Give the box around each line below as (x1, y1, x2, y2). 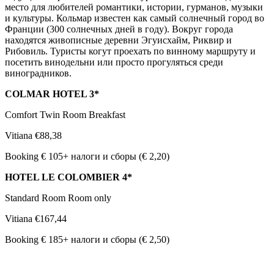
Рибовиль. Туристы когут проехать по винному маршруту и (5, 46, 256, 57)
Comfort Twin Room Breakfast (5, 109, 125, 120)
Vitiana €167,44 (5, 213, 67, 224)
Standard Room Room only (5, 193, 111, 204)
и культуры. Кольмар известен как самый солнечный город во (5, 13, 264, 24)
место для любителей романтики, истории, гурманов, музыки (5, 2, 263, 13)
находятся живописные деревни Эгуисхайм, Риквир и (5, 35, 232, 46)
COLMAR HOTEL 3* (5, 89, 99, 100)
